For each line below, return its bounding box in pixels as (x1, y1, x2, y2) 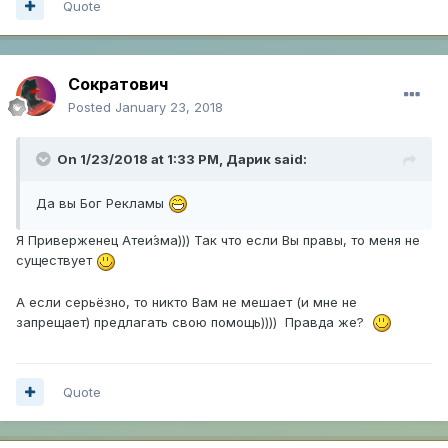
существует (16, 252, 96, 269)
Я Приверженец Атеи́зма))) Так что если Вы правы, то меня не (16, 232, 420, 249)
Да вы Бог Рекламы (36, 194, 168, 211)
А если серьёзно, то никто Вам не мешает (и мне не (16, 293, 357, 310)
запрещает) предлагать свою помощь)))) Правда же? (16, 313, 372, 330)
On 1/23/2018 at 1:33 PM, (57, 150, 226, 167)
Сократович (68, 73, 168, 94)
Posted (68, 98, 115, 115)
